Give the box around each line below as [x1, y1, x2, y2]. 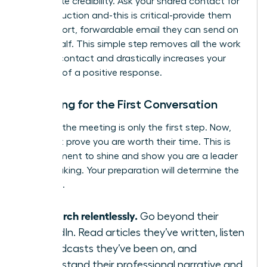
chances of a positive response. [22, 68, 162, 78]
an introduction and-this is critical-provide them [22, 11, 231, 21]
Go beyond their [138, 211, 219, 222]
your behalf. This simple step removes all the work [22, 39, 241, 49]
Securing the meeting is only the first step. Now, [22, 123, 231, 133]
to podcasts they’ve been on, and [34, 243, 197, 254]
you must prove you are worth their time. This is [22, 137, 231, 147]
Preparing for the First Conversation [22, 98, 218, 111]
